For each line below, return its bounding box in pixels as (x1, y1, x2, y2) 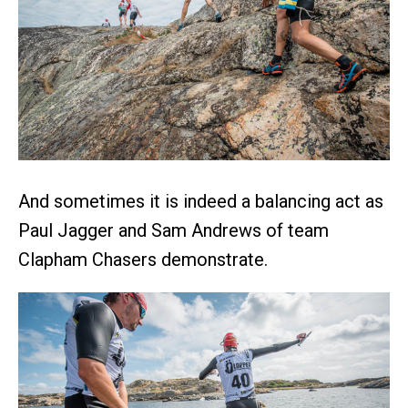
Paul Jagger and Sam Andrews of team (18, 219, 329, 241)
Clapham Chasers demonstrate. (18, 248, 268, 270)
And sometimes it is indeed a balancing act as (18, 189, 383, 212)
